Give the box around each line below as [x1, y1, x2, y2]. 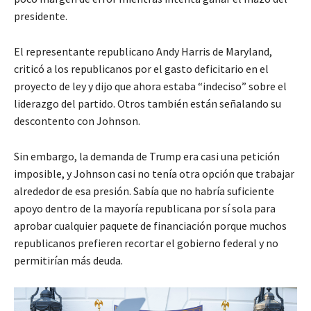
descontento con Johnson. [14, 114, 140, 128]
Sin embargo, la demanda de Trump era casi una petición [14, 149, 280, 164]
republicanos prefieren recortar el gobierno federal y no [14, 236, 278, 251]
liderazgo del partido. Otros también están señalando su [14, 96, 281, 111]
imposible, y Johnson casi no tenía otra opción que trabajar [14, 167, 294, 181]
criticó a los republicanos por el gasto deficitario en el [14, 62, 269, 76]
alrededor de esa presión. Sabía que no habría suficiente [14, 184, 274, 199]
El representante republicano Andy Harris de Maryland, [14, 44, 272, 59]
